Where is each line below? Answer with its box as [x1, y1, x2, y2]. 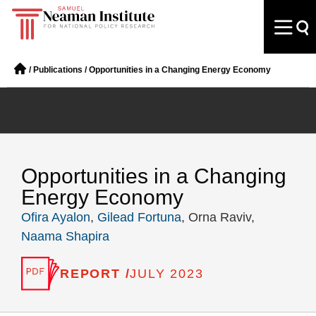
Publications [33, 65, 83, 75]
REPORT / [60, 266, 130, 281]
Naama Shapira [21, 229, 109, 243]
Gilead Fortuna [97, 210, 181, 224]
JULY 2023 [130, 267, 204, 281]
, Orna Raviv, [181, 210, 255, 224]
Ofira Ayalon [21, 210, 90, 224]
